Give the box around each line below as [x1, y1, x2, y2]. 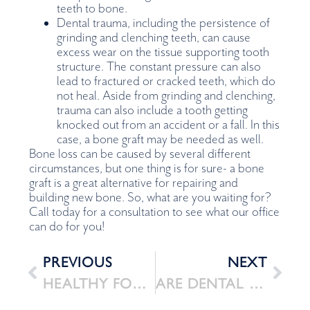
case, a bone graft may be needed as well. [57, 131, 264, 148]
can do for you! [29, 219, 105, 235]
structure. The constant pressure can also [57, 59, 262, 75]
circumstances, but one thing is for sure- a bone [29, 161, 265, 177]
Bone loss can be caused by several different [29, 146, 251, 163]
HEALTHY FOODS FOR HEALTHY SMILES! [132, 274, 147, 292]
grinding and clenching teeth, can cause [57, 30, 251, 46]
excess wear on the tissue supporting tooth [57, 44, 270, 61]
